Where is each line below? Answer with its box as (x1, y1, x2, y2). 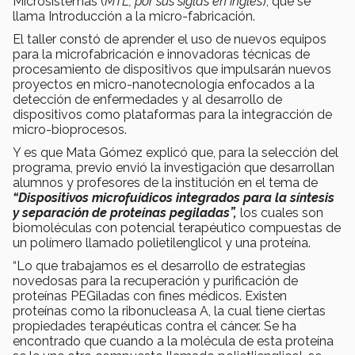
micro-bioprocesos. (13, 121, 127, 137)
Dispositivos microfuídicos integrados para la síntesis (18, 189, 334, 205)
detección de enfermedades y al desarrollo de (13, 91, 282, 107)
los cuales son (237, 204, 323, 220)
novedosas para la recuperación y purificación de (13, 273, 298, 288)
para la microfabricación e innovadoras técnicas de (13, 46, 310, 62)
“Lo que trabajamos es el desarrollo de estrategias (13, 258, 306, 273)
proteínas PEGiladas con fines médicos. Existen (13, 288, 287, 303)
